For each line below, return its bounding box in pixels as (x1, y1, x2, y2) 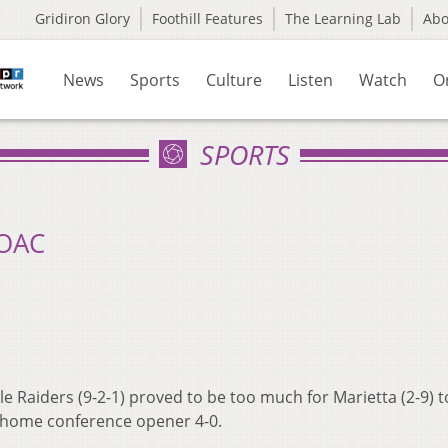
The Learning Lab (285, 9, 401, 28)
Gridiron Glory (35, 9, 130, 28)
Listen (288, 69, 333, 91)
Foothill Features (152, 9, 263, 28)
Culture (206, 69, 262, 91)
